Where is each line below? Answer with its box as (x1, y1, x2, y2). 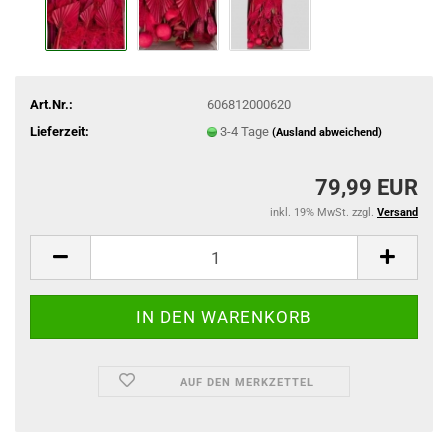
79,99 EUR (315, 175, 418, 200)
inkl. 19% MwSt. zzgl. (270, 206, 377, 219)
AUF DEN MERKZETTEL (180, 376, 315, 389)
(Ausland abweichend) (271, 125, 382, 139)
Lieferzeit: (30, 123, 89, 139)
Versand (377, 206, 418, 219)
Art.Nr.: (30, 96, 73, 112)
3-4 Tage (219, 123, 272, 139)
